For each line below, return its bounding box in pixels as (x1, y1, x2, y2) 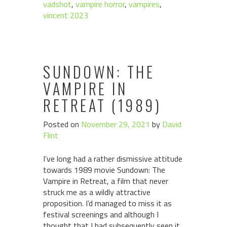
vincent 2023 (43, 9, 88, 21)
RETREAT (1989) (43, 94, 161, 117)
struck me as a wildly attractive (43, 186, 150, 198)
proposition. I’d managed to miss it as (43, 197, 172, 209)
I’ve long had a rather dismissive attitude (43, 153, 182, 165)
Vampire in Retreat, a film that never (43, 175, 168, 187)
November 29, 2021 (81, 118, 150, 130)
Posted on (43, 118, 81, 130)
